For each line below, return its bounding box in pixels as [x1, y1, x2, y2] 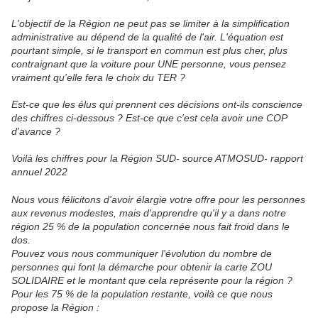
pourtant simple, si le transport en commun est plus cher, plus [11, 45, 287, 57]
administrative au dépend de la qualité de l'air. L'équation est [11, 31, 283, 43]
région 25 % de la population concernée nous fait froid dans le [11, 221, 290, 233]
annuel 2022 [11, 166, 67, 178]
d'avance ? [11, 126, 60, 138]
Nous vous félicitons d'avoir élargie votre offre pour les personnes [11, 194, 305, 206]
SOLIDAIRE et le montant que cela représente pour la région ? [11, 275, 292, 287]
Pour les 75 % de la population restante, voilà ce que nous [11, 288, 273, 300]
